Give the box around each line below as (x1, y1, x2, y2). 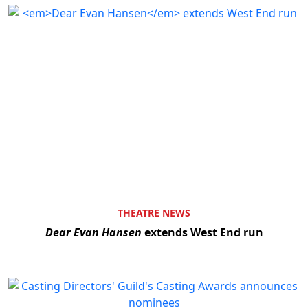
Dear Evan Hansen (45, 225, 142, 241)
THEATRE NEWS (118, 206, 190, 220)
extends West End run (141, 225, 263, 241)
